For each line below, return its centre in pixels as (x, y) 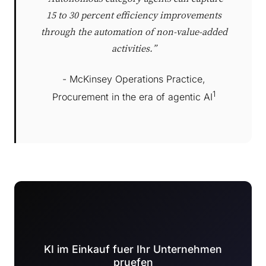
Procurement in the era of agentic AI (132, 97)
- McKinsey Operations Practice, (134, 79)
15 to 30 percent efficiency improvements (134, 15)
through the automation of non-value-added (134, 31)
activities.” (134, 48)
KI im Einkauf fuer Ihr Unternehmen (133, 249)
